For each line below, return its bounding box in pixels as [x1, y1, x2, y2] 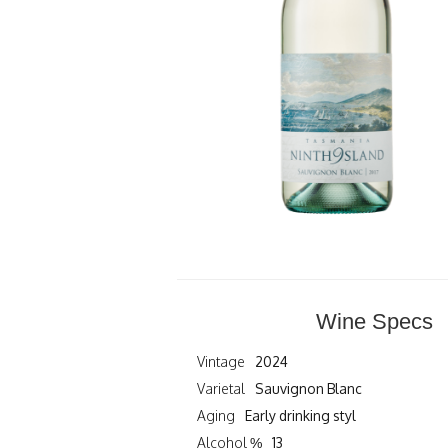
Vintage [196, 352, 245, 370]
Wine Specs [316, 308, 434, 334]
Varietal [196, 379, 245, 397]
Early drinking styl [245, 406, 357, 424]
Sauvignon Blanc [255, 379, 363, 397]
